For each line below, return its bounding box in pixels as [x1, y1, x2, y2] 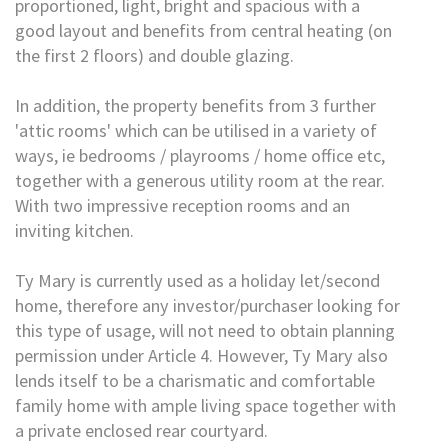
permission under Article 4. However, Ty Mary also [15, 344, 388, 367]
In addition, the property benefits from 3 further [15, 94, 376, 117]
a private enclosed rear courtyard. [15, 419, 268, 442]
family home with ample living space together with [15, 394, 396, 417]
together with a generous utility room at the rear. [15, 169, 385, 192]
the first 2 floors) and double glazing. [15, 44, 294, 67]
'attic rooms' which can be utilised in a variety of [15, 119, 377, 142]
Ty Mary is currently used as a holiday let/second [15, 269, 380, 292]
